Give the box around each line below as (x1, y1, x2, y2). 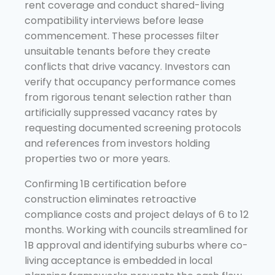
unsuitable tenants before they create (25, 44, 211, 58)
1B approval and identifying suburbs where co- (25, 238, 248, 252)
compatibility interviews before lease (25, 13, 204, 28)
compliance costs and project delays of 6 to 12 (25, 207, 249, 222)
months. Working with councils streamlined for (25, 222, 248, 237)
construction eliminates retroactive (25, 192, 196, 206)
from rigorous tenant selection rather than (25, 90, 231, 104)
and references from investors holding (25, 136, 210, 150)
